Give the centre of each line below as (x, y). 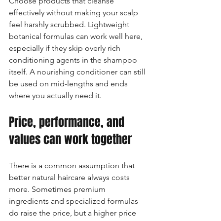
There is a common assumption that (73, 166)
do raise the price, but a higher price (74, 213)
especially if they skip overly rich (66, 48)
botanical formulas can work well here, (77, 36)
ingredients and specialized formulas (74, 201)
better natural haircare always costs (70, 177)
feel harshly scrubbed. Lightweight (70, 24)
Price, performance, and (68, 122)
